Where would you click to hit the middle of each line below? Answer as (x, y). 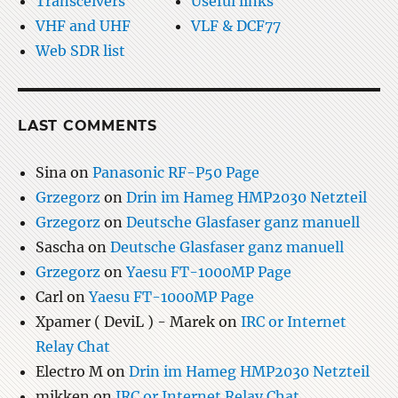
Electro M (69, 372)
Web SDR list (80, 51)
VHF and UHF (83, 26)
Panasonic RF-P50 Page (176, 173)
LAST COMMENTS (88, 126)
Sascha (60, 247)
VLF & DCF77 (235, 26)
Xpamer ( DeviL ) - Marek (125, 322)
